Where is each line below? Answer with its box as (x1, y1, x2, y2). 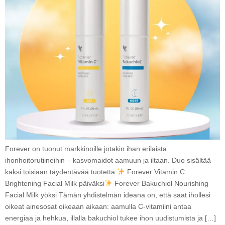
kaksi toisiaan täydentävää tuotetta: (5, 168, 117, 176)
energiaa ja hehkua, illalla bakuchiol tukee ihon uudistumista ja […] (5, 214, 216, 222)
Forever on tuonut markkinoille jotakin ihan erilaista (5, 145, 167, 153)
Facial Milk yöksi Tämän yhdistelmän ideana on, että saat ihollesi (5, 191, 210, 199)
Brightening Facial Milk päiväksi (5, 179, 104, 188)
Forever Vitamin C (125, 168, 185, 176)
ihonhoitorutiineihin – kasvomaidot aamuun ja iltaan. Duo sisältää (5, 156, 211, 165)
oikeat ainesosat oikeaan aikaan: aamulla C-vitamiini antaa (5, 202, 191, 211)
